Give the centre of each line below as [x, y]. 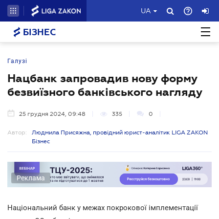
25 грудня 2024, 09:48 [52, 114]
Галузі [17, 61]
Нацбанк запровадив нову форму [102, 78]
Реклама [31, 178]
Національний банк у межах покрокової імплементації [103, 208]
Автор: [17, 132]
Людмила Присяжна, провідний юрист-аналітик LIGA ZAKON [120, 132]
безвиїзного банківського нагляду [105, 92]
